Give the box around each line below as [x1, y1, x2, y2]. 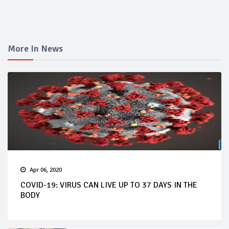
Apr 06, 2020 [30, 166, 62, 174]
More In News [8, 43, 63, 55]
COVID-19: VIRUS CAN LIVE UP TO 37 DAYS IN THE [20, 180, 197, 191]
